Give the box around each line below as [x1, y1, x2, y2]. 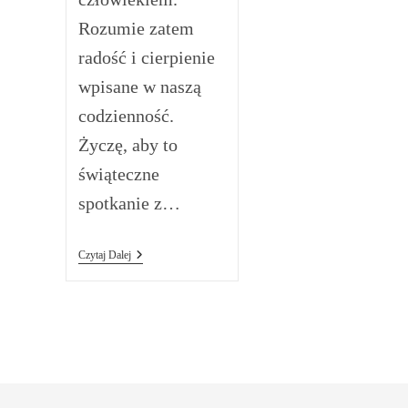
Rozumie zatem [77, 18, 194, 38]
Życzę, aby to [77, 135, 178, 155]
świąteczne [77, 164, 159, 184]
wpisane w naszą [77, 76, 201, 97]
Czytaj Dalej [77, 249, 131, 261]
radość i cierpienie [77, 47, 215, 67]
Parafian [129, 277, 173, 291]
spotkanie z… [77, 193, 180, 213]
